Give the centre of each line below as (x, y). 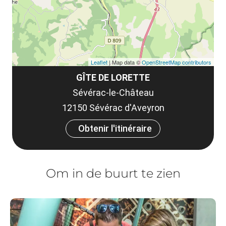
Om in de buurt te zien (113, 173)
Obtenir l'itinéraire (115, 128)
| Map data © (125, 62)
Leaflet (99, 62)
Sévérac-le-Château (113, 93)
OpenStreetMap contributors (177, 62)
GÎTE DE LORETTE (113, 77)
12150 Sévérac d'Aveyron (113, 108)
